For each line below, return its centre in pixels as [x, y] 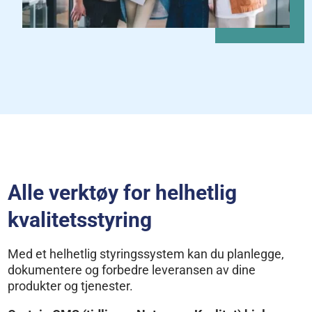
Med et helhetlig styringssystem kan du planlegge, [146, 253]
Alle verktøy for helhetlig [123, 192]
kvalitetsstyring [80, 219]
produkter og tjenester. [71, 286]
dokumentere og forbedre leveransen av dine [132, 270]
